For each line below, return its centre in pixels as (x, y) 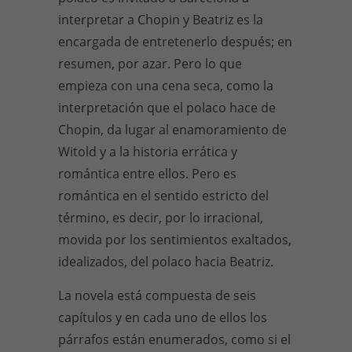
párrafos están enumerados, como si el (174, 339)
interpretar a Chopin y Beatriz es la (161, 20)
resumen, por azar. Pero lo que (150, 64)
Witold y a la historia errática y (148, 152)
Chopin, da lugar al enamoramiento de (172, 130)
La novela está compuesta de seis (157, 295)
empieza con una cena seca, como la (166, 86)
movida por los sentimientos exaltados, (175, 240)
